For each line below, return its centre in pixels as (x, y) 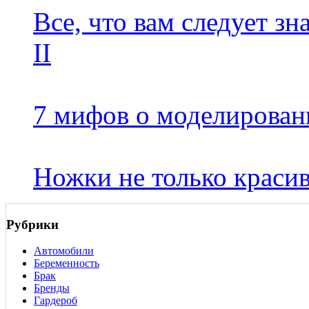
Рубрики (32, 224)
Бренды (52, 288)
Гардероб (56, 301)
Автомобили (64, 251)
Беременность (67, 263)
